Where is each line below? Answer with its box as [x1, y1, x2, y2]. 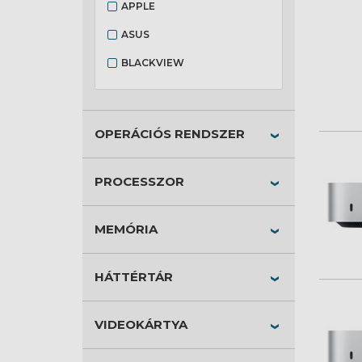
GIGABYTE [121, 84, 175, 97]
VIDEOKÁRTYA [95, 317, 187, 332]
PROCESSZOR [95, 174, 184, 189]
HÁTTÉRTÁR [95, 269, 173, 284]
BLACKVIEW [121, 56, 184, 69]
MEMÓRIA [95, 221, 158, 237]
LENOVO [121, 112, 166, 125]
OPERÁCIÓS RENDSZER [95, 126, 245, 141]
